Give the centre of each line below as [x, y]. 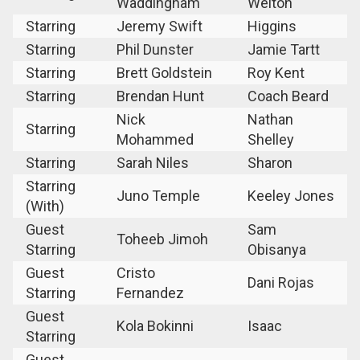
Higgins [272, 26]
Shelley [271, 139]
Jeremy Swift [160, 26]
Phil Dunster [155, 49]
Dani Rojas [281, 282]
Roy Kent [276, 72]
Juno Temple [158, 195]
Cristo [136, 272]
